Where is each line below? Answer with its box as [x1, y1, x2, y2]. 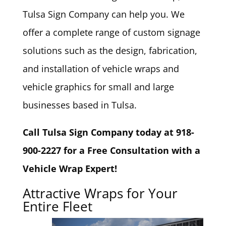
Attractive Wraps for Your [22, 184, 178, 202]
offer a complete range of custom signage [22, 26, 200, 38]
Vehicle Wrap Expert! [22, 162, 117, 175]
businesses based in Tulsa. [22, 99, 137, 111]
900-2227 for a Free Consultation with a [22, 144, 200, 156]
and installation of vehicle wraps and [22, 63, 179, 75]
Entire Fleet [22, 197, 92, 215]
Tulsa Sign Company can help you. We [22, 8, 185, 20]
